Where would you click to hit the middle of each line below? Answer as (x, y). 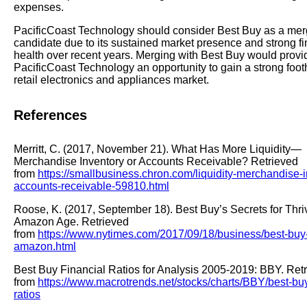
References (50, 115)
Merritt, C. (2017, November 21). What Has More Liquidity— (158, 149)
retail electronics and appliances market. (111, 80)
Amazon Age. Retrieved (71, 222)
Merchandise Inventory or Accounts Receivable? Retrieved (156, 162)
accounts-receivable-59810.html (91, 186)
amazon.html (45, 247)
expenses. (39, 8)
